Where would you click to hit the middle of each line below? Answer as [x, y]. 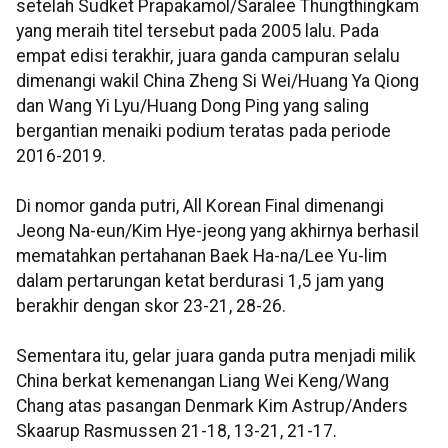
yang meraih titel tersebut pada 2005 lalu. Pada [197, 31]
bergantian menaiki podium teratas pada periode [203, 131]
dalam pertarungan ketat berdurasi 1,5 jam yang [200, 281]
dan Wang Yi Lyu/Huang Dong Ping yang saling [192, 106]
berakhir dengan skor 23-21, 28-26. [151, 306]
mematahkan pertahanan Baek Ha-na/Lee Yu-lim [201, 256]
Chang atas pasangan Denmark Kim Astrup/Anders [212, 406]
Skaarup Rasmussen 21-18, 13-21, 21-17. [176, 431]
